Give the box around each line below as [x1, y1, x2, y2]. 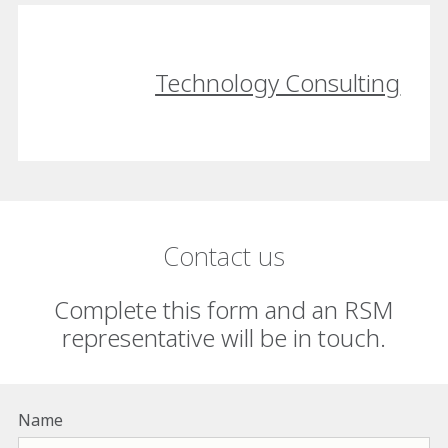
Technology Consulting [155, 65, 401, 99]
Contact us [163, 237, 285, 274]
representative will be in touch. [62, 320, 386, 354]
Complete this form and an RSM [54, 292, 394, 326]
